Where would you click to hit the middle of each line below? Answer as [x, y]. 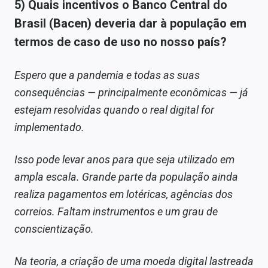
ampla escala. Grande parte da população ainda [126, 177]
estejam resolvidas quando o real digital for [114, 110]
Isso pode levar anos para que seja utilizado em [124, 160]
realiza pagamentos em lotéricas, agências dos [124, 194]
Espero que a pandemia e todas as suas [107, 75]
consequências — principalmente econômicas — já [131, 93]
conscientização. [54, 229]
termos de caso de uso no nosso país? [121, 42]
